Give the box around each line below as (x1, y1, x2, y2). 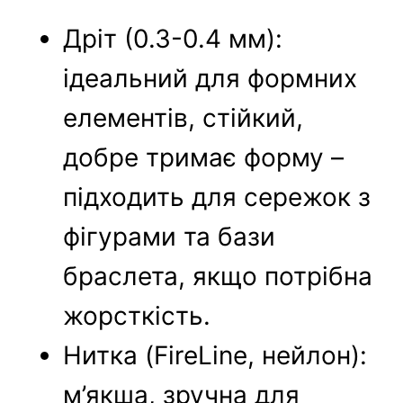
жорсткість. (63, 300, 211, 332)
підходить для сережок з (63, 182, 372, 213)
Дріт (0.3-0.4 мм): (63, 23, 283, 55)
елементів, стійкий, (63, 103, 304, 134)
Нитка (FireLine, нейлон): (63, 340, 368, 372)
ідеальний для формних (63, 63, 358, 94)
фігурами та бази (63, 221, 276, 253)
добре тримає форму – (63, 142, 345, 174)
